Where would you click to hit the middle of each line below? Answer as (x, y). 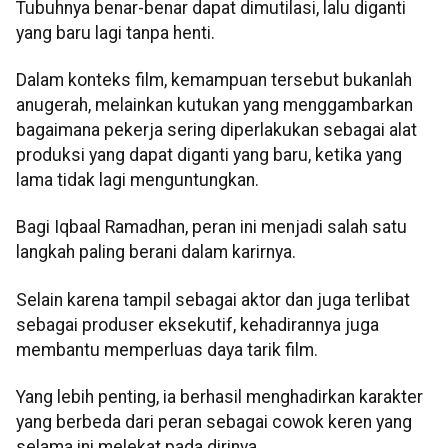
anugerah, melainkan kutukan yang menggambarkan (214, 105)
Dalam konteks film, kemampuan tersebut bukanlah (214, 80)
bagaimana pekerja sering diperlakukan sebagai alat (216, 130)
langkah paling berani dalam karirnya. (156, 252)
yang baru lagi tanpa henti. (115, 32)
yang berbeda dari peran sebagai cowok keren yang (214, 422)
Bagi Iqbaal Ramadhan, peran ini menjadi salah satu (211, 227)
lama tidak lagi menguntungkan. (137, 180)
